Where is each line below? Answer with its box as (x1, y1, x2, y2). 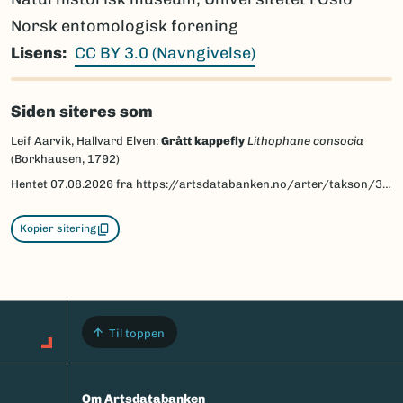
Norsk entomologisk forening (11, 16, 237, 37)
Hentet (11, 177, 50, 192)
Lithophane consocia (247, 134, 363, 148)
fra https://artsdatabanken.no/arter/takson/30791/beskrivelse (113, 177, 382, 192)
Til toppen (108, 327, 165, 341)
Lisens (11, 43, 62, 64)
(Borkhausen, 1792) (11, 152, 120, 166)
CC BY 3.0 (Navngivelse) (75, 43, 255, 64)
